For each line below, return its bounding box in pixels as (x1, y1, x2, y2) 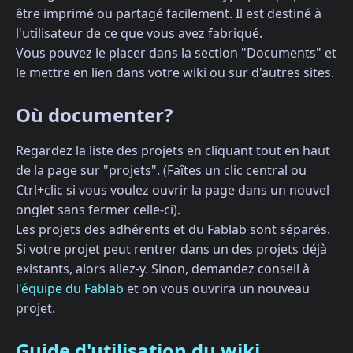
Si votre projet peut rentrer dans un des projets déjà (16, 240, 327, 258)
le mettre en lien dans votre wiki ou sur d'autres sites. (16, 63, 334, 81)
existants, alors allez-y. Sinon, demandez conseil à (16, 259, 310, 277)
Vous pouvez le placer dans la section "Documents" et (16, 43, 336, 61)
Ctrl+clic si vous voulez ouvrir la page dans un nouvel (16, 180, 329, 199)
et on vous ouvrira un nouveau (124, 279, 310, 297)
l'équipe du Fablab (16, 279, 124, 297)
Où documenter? (16, 101, 173, 128)
